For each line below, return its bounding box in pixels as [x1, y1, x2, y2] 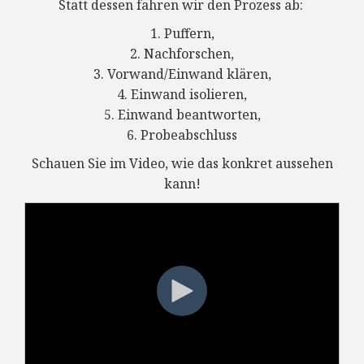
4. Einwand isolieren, [117, 84, 247, 103]
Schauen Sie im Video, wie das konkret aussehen [31, 154, 333, 172]
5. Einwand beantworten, [103, 105, 261, 123]
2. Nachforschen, [130, 44, 234, 63]
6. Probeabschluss [127, 125, 237, 144]
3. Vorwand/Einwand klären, [93, 64, 271, 83]
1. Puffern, [149, 24, 214, 42]
